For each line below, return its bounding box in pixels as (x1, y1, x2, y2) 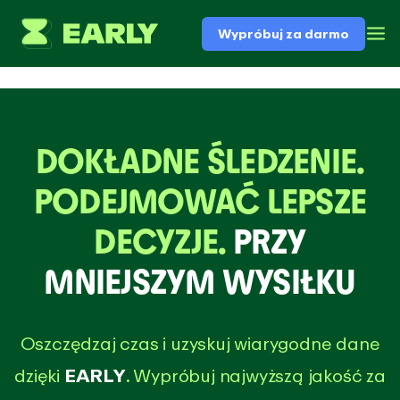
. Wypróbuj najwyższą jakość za (125, 364, 386, 387)
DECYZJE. (94, 221, 233, 262)
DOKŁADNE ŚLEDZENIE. (35, 141, 365, 182)
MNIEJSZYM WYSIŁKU (44, 262, 356, 303)
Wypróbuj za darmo (218, 25, 349, 41)
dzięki (14, 364, 64, 387)
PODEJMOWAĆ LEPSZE (33, 181, 367, 222)
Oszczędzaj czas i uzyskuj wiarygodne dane (20, 332, 380, 354)
